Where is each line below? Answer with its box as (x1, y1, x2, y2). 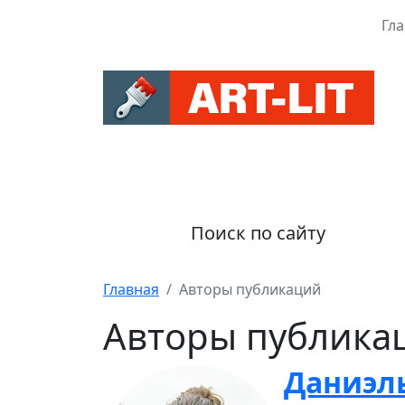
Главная (103, 279, 159, 299)
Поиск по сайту (191, 221, 325, 245)
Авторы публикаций (179, 279, 321, 299)
